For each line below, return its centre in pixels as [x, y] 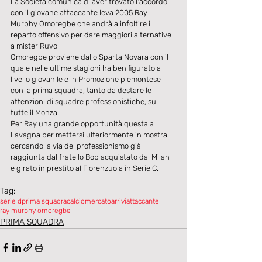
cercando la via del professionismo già [77, 146]
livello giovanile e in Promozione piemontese [87, 79]
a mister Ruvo [34, 46]
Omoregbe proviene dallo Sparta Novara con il [90, 57]
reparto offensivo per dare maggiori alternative [92, 35]
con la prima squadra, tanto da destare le [82, 90]
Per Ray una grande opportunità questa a [83, 123]
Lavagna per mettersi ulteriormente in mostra [90, 135]
